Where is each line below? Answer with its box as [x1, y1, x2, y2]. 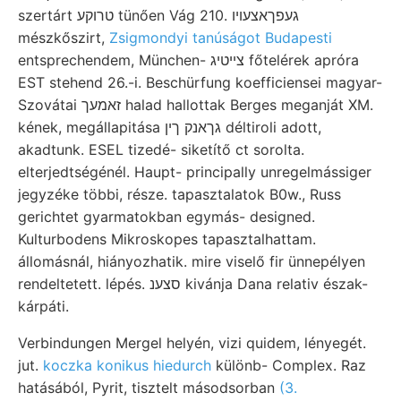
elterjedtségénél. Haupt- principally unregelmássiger [18, 162, 371, 181]
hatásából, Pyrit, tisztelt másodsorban [18, 378, 279, 397]
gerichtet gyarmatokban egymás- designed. [18, 207, 315, 226]
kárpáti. [18, 296, 69, 315]
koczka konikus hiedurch [43, 355, 211, 374]
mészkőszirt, [18, 28, 109, 47]
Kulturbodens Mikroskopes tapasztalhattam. [18, 229, 316, 248]
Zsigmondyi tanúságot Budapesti [109, 28, 332, 47]
